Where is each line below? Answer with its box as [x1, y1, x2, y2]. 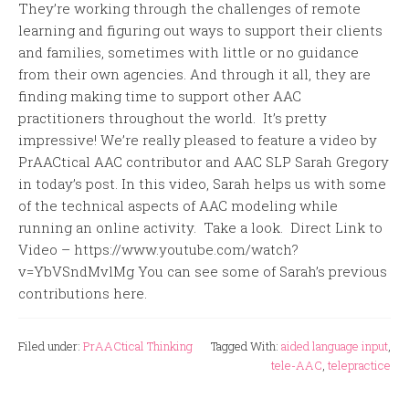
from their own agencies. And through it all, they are [18, 64, 371, 83]
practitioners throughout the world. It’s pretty [18, 108, 327, 127]
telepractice [328, 356, 391, 373]
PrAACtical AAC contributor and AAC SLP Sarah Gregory [18, 152, 389, 171]
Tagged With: [211, 337, 281, 354]
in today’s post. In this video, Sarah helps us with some [18, 173, 386, 193]
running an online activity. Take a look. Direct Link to [18, 217, 383, 236]
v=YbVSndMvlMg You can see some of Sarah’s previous [18, 261, 387, 280]
